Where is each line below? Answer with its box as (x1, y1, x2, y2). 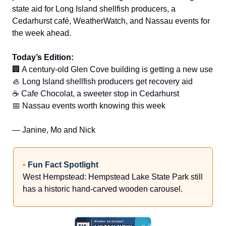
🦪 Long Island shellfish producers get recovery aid (12, 77, 193, 86)
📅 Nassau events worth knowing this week (12, 101, 165, 110)
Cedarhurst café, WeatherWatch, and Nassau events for (12, 16, 210, 25)
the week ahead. (12, 28, 71, 37)
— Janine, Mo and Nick (12, 125, 95, 134)
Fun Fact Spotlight (28, 160, 98, 169)
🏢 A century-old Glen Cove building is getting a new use (12, 65, 213, 74)
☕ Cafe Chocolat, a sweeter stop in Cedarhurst (12, 89, 179, 98)
